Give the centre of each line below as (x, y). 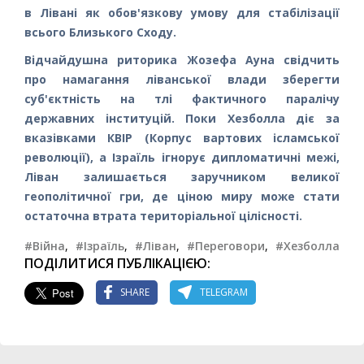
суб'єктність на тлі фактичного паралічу (182, 98)
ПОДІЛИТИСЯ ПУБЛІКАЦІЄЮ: (117, 263)
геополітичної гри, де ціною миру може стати (182, 196)
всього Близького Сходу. (100, 32)
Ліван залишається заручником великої (182, 176)
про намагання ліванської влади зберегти (182, 79)
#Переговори (226, 245)
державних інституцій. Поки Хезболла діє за (182, 118)
